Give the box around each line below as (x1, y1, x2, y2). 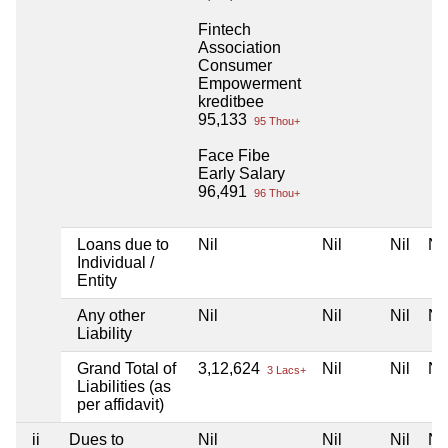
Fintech (198, 20, 251, 38)
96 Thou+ (251, 186, 300, 199)
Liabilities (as (77, 377, 171, 395)
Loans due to (77, 235, 169, 253)
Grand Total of (77, 359, 176, 377)
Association (198, 38, 281, 56)
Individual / (77, 253, 154, 271)
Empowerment (198, 74, 301, 92)
